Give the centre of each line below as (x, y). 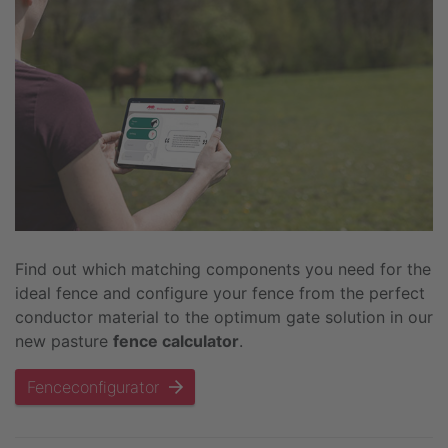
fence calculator (176, 340)
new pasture (64, 340)
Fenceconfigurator (98, 386)
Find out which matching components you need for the (223, 268)
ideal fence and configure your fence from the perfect (220, 292)
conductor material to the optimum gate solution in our (224, 316)
